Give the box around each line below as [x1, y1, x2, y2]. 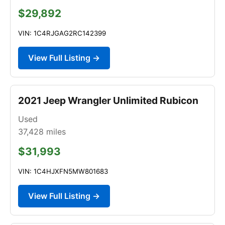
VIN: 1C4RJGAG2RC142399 [18, 29, 106, 37]
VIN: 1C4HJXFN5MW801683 [18, 167, 108, 175]
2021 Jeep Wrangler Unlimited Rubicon [18, 94, 198, 106]
